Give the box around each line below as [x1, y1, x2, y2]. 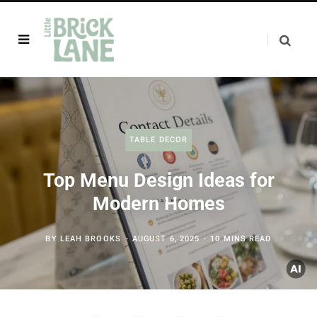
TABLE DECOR [129, 135, 188, 144]
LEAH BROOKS [59, 234, 121, 243]
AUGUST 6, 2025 [132, 234, 200, 243]
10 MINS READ [210, 234, 272, 243]
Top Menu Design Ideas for [42, 169, 275, 192]
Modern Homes [92, 192, 225, 215]
